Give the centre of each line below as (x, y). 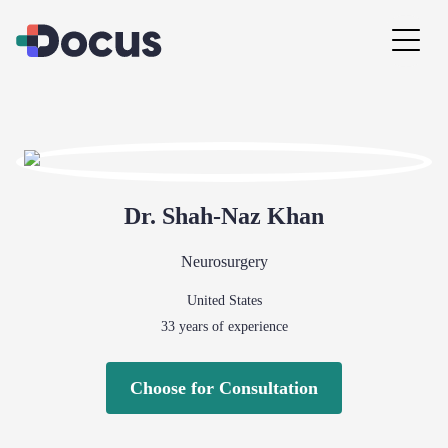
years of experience (231, 326)
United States (224, 300)
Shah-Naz (211, 216)
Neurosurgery (224, 261)
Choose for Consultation (224, 388)
